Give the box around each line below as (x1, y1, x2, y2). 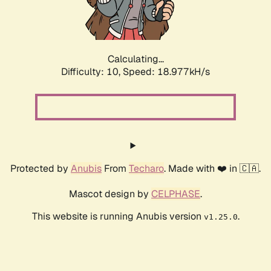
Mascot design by (69, 188, 151, 201)
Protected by (10, 162, 71, 175)
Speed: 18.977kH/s (123, 65, 210, 79)
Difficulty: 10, (61, 65, 123, 79)
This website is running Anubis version (31, 210, 204, 223)
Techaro (129, 162, 164, 175)
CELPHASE (151, 188, 200, 201)
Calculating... (107, 53, 164, 66)
